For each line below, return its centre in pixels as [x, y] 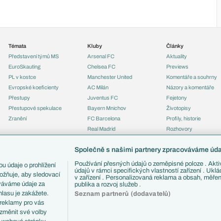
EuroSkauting [24, 67]
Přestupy [19, 98]
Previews [177, 67]
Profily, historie [184, 118]
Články [175, 46]
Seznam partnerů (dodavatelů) [123, 194]
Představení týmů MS [34, 56]
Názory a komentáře [190, 87]
